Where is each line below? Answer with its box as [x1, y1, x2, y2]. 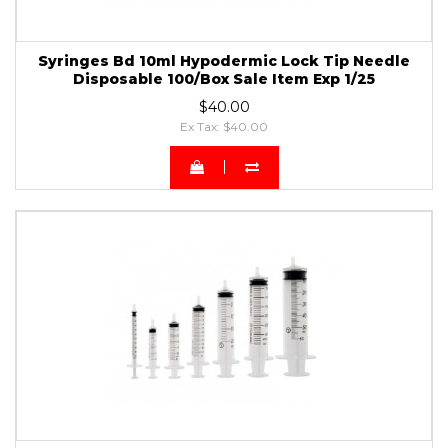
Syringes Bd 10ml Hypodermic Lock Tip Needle [38, 51, 410, 70]
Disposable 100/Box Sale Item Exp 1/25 [73, 69, 375, 88]
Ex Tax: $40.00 [180, 118, 268, 134]
